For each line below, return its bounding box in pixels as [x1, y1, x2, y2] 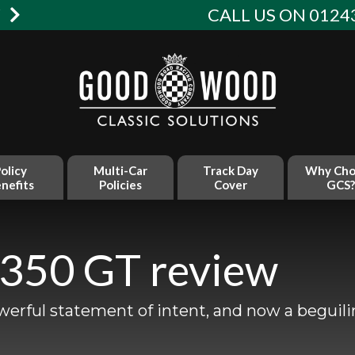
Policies [99, 177, 143, 192]
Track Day [202, 162, 258, 177]
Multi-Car [94, 162, 148, 177]
